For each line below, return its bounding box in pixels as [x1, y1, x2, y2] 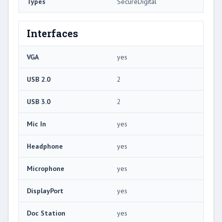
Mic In [27, 119, 46, 129]
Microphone [27, 164, 64, 173]
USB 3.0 [27, 97, 51, 107]
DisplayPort [27, 186, 63, 196]
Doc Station [27, 209, 65, 218]
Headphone [27, 142, 63, 151]
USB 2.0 [27, 75, 51, 84]
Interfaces [27, 27, 78, 40]
